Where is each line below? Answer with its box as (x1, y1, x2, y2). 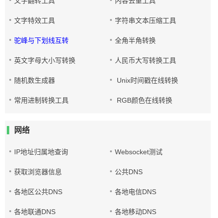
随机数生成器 (14, 76, 55, 84)
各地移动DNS (115, 208, 157, 216)
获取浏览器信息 (14, 168, 62, 176)
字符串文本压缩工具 (115, 17, 177, 24)
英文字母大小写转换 (14, 56, 75, 64)
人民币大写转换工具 (115, 56, 177, 64)
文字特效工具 (14, 17, 55, 24)
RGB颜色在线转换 (115, 96, 173, 104)
